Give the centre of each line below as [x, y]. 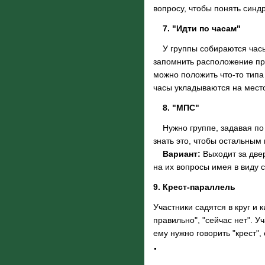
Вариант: [182, 154]
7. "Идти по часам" [202, 28]
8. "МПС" [181, 108]
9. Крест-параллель [194, 187]
